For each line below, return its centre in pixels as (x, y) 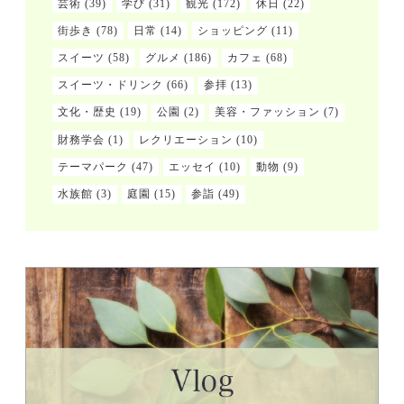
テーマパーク (93, 166)
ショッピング (233, 30)
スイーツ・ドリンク (111, 85)
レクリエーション (186, 139)
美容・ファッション (268, 112)
